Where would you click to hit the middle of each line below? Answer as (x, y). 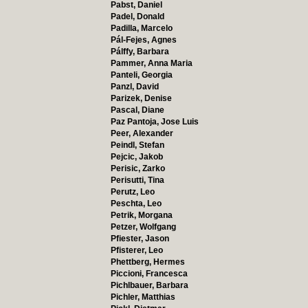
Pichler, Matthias (143, 297)
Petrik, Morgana (141, 215)
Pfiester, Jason (140, 239)
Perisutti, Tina (137, 180)
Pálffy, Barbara (140, 52)
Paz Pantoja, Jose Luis (154, 122)
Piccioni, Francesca (149, 274)
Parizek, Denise (141, 98)
